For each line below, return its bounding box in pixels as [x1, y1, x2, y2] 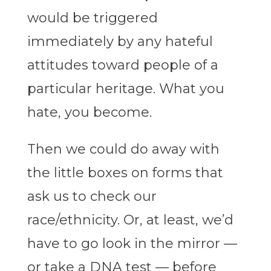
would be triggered [27, 10, 158, 27]
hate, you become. [27, 104, 152, 121]
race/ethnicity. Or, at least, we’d [27, 212, 233, 229]
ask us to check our [27, 188, 157, 205]
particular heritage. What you [27, 80, 224, 97]
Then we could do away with [27, 141, 220, 158]
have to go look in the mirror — [27, 235, 237, 252]
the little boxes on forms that [27, 165, 223, 181]
